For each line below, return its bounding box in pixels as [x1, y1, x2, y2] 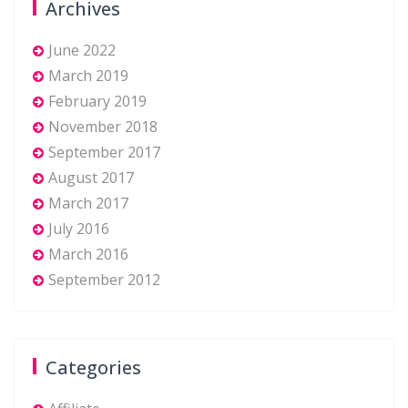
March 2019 [48, 66, 128, 86]
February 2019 [48, 91, 147, 111]
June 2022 [48, 40, 116, 60]
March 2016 [48, 244, 128, 264]
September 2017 [48, 142, 160, 162]
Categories [46, 355, 141, 380]
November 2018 [48, 117, 158, 137]
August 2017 [48, 168, 134, 188]
